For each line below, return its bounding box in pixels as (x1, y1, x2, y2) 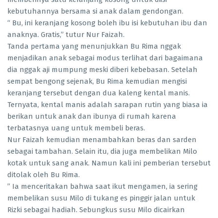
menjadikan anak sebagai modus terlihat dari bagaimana (7, 54, 203, 63)
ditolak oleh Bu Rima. (7, 170, 80, 180)
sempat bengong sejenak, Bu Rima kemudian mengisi (7, 77, 187, 86)
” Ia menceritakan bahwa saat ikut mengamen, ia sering (7, 182, 198, 191)
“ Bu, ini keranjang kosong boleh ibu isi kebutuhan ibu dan (7, 18, 207, 28)
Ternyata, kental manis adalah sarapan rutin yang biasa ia (7, 100, 208, 109)
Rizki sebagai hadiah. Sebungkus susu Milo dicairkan (7, 205, 185, 215)
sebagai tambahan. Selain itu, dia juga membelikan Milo (7, 147, 197, 156)
